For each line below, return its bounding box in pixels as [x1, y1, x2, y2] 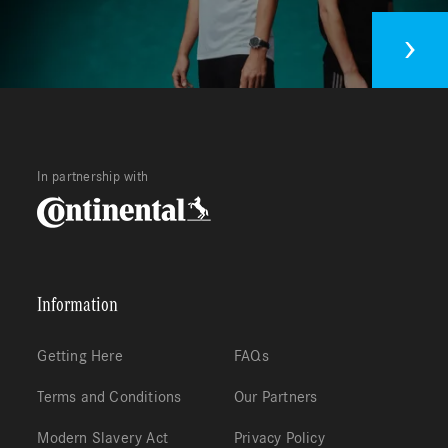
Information [37, 294, 119, 315]
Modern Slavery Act [37, 429, 168, 446]
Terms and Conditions [37, 388, 182, 405]
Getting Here [37, 347, 123, 364]
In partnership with [37, 169, 149, 184]
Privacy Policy [233, 429, 325, 446]
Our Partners [233, 388, 318, 405]
